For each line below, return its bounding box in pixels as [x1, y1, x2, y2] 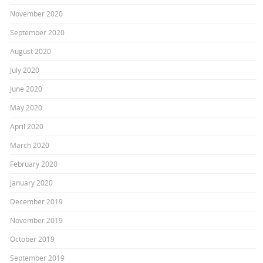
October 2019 [10, 234, 55, 244]
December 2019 [10, 196, 63, 206]
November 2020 [10, 8, 63, 18]
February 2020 [10, 159, 58, 168]
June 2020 [10, 83, 43, 93]
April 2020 [10, 121, 44, 131]
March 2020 [10, 140, 50, 150]
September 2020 [10, 27, 65, 37]
